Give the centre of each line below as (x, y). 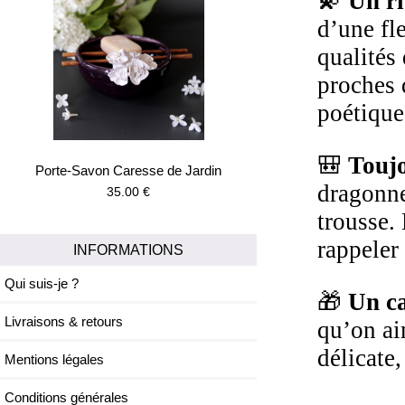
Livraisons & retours (64, 322)
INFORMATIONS (129, 250)
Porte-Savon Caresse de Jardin (129, 171)
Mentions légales (54, 360)
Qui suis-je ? (42, 284)
